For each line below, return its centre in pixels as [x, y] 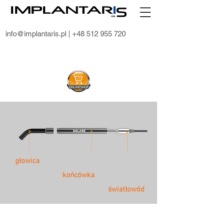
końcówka [79, 175]
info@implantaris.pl [36, 34]
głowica [27, 161]
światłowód [126, 190]
